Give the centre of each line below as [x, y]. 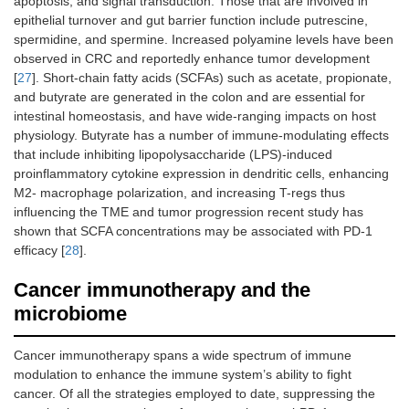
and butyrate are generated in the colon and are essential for [189, 97]
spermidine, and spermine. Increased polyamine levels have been [204, 40]
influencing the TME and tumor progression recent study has [189, 212]
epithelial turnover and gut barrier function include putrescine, [191, 21]
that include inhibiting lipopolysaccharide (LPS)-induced [173, 155]
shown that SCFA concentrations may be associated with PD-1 [193, 231]
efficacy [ [39, 251]
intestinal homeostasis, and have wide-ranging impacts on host [195, 116]
